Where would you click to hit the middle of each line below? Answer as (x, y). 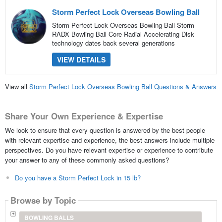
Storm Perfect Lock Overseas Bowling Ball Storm (123, 25)
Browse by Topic (43, 200)
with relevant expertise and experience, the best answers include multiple (110, 140)
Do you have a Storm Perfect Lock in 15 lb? (78, 177)
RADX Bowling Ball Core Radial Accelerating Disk (123, 34)
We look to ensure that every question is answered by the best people (105, 130)
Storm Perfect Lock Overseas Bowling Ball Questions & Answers (123, 87)
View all (17, 87)
